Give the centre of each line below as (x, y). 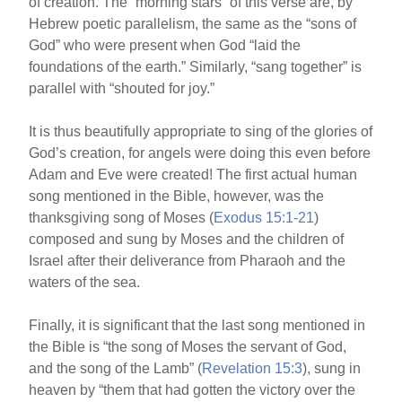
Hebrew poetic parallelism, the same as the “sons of (193, 24)
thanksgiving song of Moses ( (122, 218)
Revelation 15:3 (253, 368)
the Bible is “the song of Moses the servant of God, (188, 347)
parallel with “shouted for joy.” (122, 88)
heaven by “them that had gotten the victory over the (192, 390)
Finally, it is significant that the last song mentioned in (197, 325)
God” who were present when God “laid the (165, 45)
